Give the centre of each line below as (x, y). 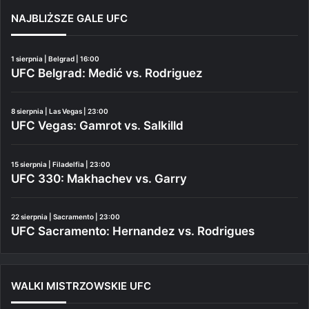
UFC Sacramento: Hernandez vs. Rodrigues (133, 231)
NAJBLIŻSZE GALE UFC (69, 18)
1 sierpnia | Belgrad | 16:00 (55, 58)
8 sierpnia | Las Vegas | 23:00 (60, 111)
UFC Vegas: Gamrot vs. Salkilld (97, 126)
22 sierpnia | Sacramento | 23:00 (66, 217)
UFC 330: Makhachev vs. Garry (99, 178)
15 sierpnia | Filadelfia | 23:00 (61, 164)
